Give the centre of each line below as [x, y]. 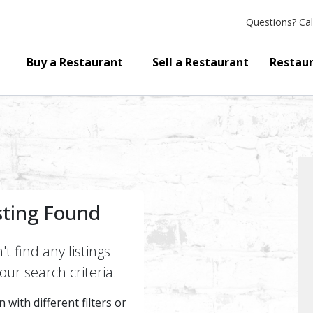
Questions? [271, 22]
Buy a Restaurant [75, 62]
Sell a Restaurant [200, 62]
